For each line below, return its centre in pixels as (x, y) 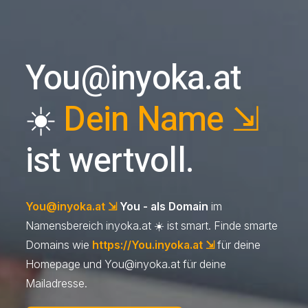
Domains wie (58, 245)
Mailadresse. (56, 284)
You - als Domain (162, 207)
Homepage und (65, 265)
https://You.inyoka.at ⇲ (153, 245)
